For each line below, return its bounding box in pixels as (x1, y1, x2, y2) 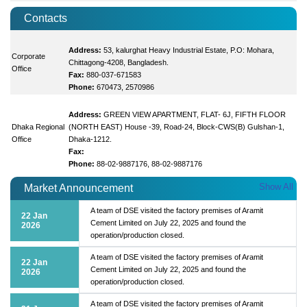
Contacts (24, 12, 67, 24)
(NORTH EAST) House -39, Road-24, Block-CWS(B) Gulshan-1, (69, 122, 285, 131)
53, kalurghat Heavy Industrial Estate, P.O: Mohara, (103, 45, 275, 54)
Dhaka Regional (12, 122, 65, 131)
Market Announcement (24, 182, 133, 194)
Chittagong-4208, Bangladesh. (69, 58, 169, 66)
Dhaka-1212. (69, 134, 112, 143)
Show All (259, 181, 293, 192)
